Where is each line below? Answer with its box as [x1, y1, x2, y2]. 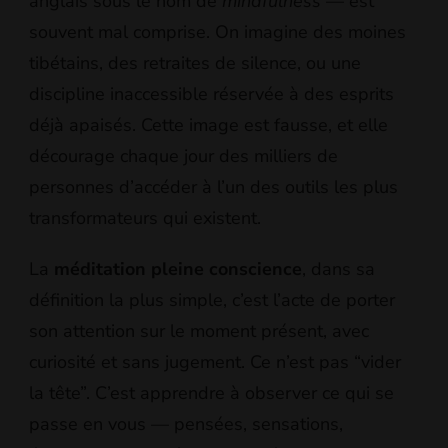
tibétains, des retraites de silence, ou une [29, 51, 361, 76]
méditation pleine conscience [54, 257, 302, 282]
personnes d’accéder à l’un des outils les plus [29, 175, 398, 200]
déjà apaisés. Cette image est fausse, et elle [29, 113, 388, 138]
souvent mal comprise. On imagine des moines [29, 20, 406, 45]
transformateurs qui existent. [29, 206, 261, 231]
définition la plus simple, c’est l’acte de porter [29, 288, 395, 313]
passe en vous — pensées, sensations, [29, 412, 343, 437]
